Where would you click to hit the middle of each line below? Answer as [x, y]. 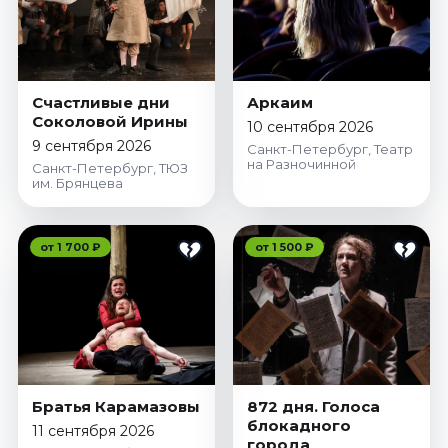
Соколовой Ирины [109, 122]
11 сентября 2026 [92, 431]
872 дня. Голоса [313, 407]
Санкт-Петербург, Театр [330, 149]
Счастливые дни [100, 103]
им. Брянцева [77, 183]
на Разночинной [301, 164]
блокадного [299, 426]
